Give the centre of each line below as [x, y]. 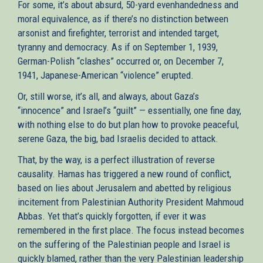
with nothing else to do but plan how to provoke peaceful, [128, 124]
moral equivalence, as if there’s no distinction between [123, 18]
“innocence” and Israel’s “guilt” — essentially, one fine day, [129, 110]
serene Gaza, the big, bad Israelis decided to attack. [118, 138]
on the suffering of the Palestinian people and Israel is [124, 244]
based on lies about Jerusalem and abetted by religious [124, 188]
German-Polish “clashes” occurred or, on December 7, [121, 61]
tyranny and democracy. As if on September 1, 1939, [118, 47]
